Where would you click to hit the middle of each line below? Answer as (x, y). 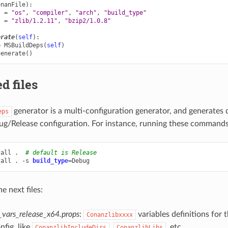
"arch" (86, 13)
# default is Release (61, 153)
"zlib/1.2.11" (34, 21)
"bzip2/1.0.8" (88, 21)
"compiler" (50, 13)
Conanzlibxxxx (109, 215)
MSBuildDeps (23, 46)
